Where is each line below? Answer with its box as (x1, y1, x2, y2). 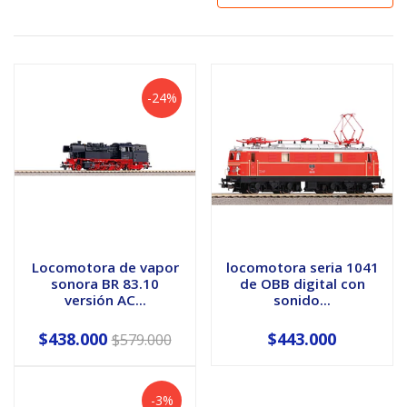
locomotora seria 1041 (225, 257, 379, 276)
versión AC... (64, 290, 146, 309)
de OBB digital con (239, 273, 365, 293)
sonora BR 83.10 (51, 273, 159, 293)
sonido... (273, 290, 331, 309)
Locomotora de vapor (31, 257, 179, 276)
